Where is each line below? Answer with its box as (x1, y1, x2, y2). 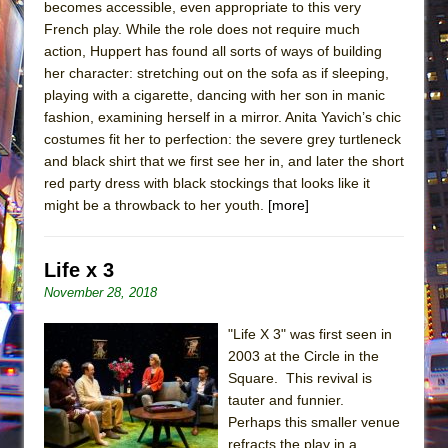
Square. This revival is (228, 369, 372, 386)
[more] (268, 196, 309, 213)
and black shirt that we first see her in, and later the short (44, 152, 404, 169)
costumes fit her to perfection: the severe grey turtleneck (44, 130, 401, 147)
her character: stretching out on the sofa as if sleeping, (44, 64, 389, 81)
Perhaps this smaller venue (228, 413, 400, 430)
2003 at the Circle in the (228, 347, 379, 364)
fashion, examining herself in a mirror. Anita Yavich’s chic (44, 108, 401, 125)
